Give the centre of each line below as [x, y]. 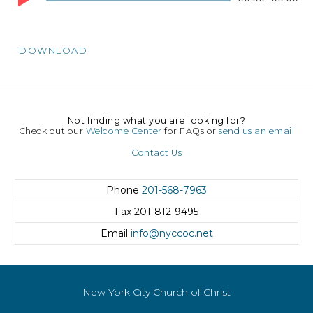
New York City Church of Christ [156, 292]
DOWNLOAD [53, 50]
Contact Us [156, 152]
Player [30, 8]
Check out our [52, 131]
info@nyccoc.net [172, 233]
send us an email [257, 131]
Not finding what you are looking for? [156, 120]
